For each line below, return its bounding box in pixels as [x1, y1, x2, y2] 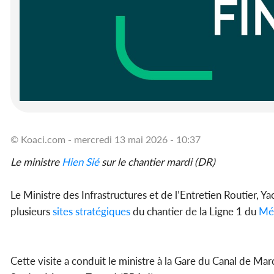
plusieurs [10, 205, 53, 218]
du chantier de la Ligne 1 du [130, 205, 259, 218]
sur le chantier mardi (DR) [99, 155, 215, 169]
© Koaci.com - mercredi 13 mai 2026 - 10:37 [10, 133, 201, 146]
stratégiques [75, 205, 130, 218]
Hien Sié [62, 155, 99, 169]
